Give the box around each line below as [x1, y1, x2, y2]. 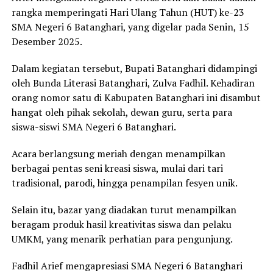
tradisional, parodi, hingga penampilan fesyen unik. [11, 176, 238, 190]
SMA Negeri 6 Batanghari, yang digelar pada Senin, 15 [11, 20, 249, 34]
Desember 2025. [11, 35, 82, 49]
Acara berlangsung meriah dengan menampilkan [11, 147, 225, 161]
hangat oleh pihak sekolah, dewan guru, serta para [11, 105, 232, 119]
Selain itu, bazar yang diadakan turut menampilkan [11, 203, 236, 217]
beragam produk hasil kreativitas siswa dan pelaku [11, 218, 232, 232]
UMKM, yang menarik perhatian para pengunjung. [11, 232, 233, 246]
